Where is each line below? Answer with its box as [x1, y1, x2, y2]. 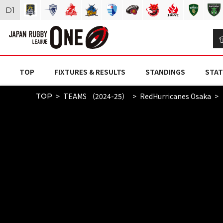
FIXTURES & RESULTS [54, 67, 125, 77]
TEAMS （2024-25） [63, 91, 129, 101]
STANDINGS [145, 67, 185, 77]
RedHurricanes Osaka [140, 91, 211, 101]
